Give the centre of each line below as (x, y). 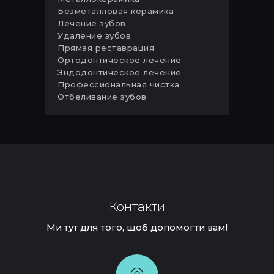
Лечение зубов (92, 24)
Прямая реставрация (106, 48)
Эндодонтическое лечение (120, 72)
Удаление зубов (94, 36)
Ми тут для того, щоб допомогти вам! (137, 228)
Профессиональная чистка (119, 85)
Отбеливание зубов (102, 97)
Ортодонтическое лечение (120, 60)
